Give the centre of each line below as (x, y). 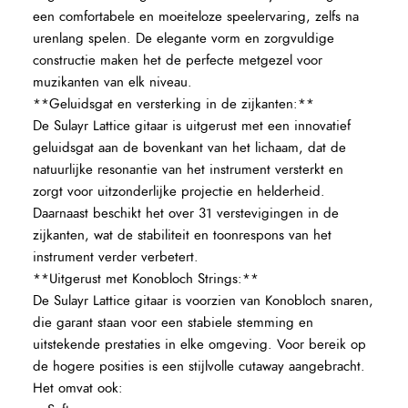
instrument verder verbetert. (116, 258)
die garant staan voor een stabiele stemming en (173, 323)
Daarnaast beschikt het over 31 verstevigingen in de (186, 214)
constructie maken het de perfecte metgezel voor (178, 61)
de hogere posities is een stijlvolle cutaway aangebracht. (199, 367)
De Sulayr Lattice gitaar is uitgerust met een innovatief (192, 127)
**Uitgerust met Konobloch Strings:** (146, 280)
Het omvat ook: (78, 389)
